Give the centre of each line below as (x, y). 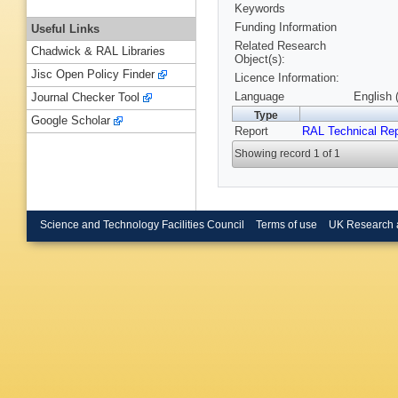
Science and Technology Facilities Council (142, 224)
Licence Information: (287, 78)
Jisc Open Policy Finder (93, 75)
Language (259, 97)
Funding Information (286, 28)
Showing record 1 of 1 (288, 154)
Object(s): (260, 60)
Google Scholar (71, 121)
